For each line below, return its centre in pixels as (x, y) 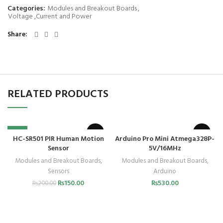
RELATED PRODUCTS (58, 94)
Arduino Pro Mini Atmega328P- (165, 139)
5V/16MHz (165, 149)
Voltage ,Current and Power (50, 17)
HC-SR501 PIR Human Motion (58, 139)
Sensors (58, 171)
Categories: (27, 9)
